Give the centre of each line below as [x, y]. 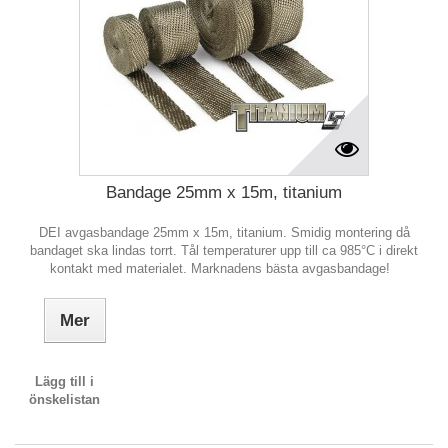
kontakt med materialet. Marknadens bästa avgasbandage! [224, 268]
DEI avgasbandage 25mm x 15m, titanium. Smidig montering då [224, 232]
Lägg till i [65, 381]
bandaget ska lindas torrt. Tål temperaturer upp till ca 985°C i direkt [224, 250]
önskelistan [65, 399]
